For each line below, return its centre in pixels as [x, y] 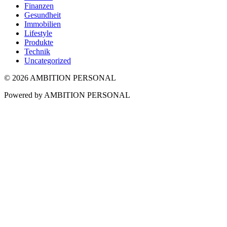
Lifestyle [38, 33]
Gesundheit [43, 15]
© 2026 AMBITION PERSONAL [60, 78]
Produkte [39, 43]
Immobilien [43, 24]
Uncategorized [48, 61]
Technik [37, 52]
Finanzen [39, 6]
